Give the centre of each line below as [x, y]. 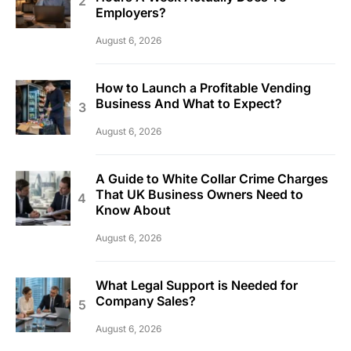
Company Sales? [146, 301]
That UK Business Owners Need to [199, 195]
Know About [133, 210]
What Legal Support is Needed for [197, 286]
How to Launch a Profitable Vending [203, 88]
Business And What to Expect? [189, 104]
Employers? [131, 13]
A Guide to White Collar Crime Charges [212, 179]
